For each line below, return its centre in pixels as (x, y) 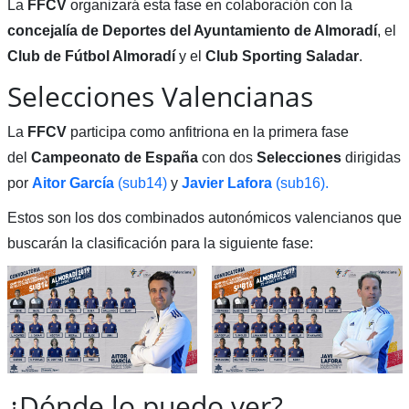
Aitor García (74, 184)
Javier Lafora (228, 184)
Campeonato (75, 158)
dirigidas (371, 158)
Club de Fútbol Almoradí (93, 57)
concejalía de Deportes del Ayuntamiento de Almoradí (192, 31)
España (171, 158)
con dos (227, 158)
